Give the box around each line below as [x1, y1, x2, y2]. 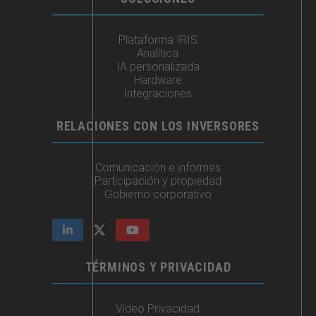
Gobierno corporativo [104, 188, 212, 201]
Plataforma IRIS [118, 33, 197, 47]
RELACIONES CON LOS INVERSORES [56, 119, 260, 133]
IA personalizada [116, 60, 200, 73]
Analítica [137, 47, 179, 60]
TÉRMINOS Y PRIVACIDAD [85, 260, 231, 274]
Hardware [133, 73, 182, 87]
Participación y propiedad [94, 174, 221, 188]
